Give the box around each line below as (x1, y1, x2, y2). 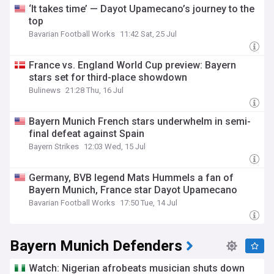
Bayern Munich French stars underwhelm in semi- (29, 116, 251, 127)
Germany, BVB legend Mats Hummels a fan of (29, 172, 234, 183)
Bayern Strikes (29, 142, 79, 151)
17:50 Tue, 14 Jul (120, 198, 177, 207)
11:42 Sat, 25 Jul (120, 29, 177, 39)
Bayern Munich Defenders (10, 235, 182, 257)
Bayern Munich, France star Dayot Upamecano (29, 184, 237, 196)
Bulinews (29, 86, 61, 95)
